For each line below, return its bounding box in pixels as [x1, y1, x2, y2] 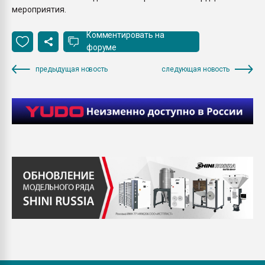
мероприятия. [12, 4, 66, 14]
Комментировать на [86, 30, 164, 40]
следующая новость [161, 64, 230, 73]
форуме [86, 43, 117, 52]
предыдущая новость [35, 64, 108, 73]
